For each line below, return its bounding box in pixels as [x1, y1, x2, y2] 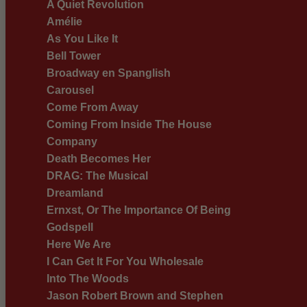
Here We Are [47, 238, 111, 251]
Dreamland [47, 187, 103, 199]
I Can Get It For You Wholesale [47, 256, 204, 268]
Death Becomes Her [47, 153, 151, 165]
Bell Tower [47, 50, 101, 62]
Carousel [47, 84, 94, 97]
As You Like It [47, 33, 118, 45]
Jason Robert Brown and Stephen [47, 290, 223, 302]
